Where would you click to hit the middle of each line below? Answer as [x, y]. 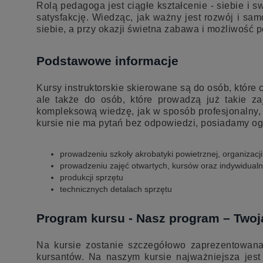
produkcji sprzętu [92, 178]
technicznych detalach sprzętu [116, 189]
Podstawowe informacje [107, 61]
